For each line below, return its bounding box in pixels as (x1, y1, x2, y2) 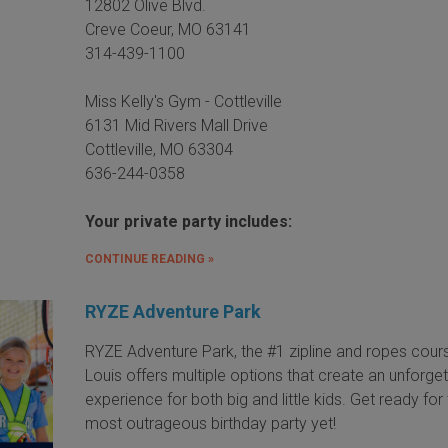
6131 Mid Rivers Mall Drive (85, 115, 269, 135)
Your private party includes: (85, 211, 297, 231)
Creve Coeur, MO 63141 (85, 19, 252, 39)
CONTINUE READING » (85, 251, 215, 266)
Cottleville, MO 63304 (85, 139, 234, 159)
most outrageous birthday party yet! (85, 413, 337, 433)
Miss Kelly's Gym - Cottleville (85, 91, 283, 111)
